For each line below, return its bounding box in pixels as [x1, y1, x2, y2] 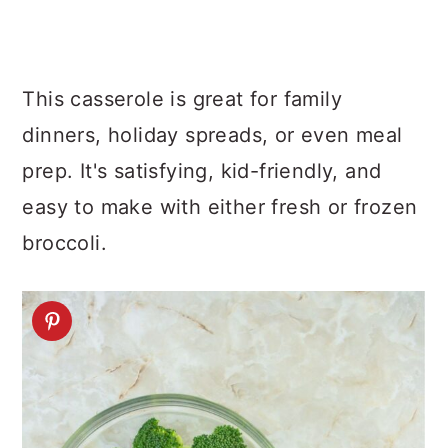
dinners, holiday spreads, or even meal [22, 123, 403, 147]
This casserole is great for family [22, 87, 342, 111]
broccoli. [22, 231, 107, 255]
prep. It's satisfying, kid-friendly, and [22, 159, 382, 183]
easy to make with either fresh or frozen [22, 195, 418, 219]
